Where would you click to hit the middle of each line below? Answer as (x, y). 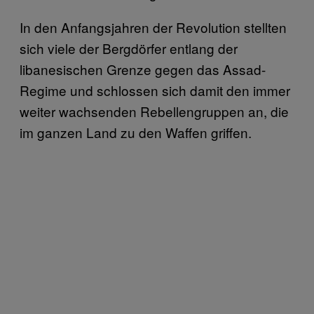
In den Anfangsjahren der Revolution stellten (153, 27)
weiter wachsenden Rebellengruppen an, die (154, 111)
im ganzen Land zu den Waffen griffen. (136, 132)
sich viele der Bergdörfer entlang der (129, 48)
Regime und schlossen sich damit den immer (155, 90)
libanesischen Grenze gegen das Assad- (143, 69)
